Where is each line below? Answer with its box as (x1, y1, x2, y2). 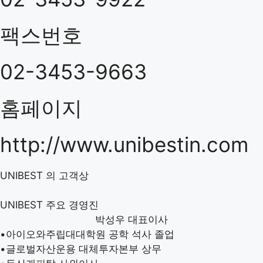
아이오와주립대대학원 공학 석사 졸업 (6, 228, 174, 240)
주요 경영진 (46, 198, 99, 211)
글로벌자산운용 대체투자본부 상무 (6, 242, 161, 255)
